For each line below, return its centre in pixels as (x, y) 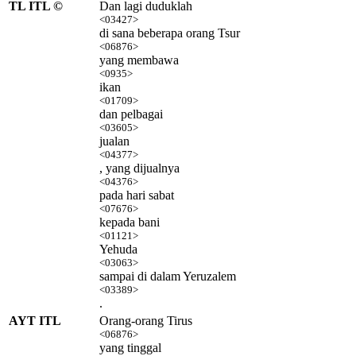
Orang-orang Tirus (146, 320)
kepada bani (130, 222)
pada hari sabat (137, 195)
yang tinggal (130, 347)
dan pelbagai (131, 114)
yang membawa (139, 60)
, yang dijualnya (139, 168)
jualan (114, 141)
